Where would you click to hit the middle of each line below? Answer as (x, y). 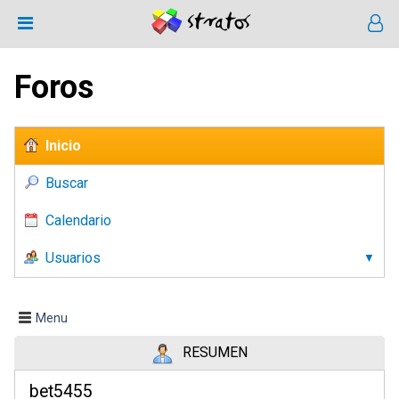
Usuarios (73, 258)
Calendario (78, 220)
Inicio (63, 146)
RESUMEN (215, 353)
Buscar (67, 183)
